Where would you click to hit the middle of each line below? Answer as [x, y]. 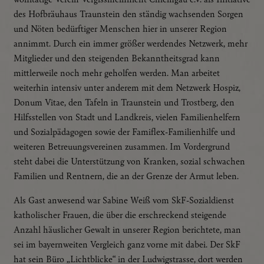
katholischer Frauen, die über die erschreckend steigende [120, 214]
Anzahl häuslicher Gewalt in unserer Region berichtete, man [127, 229]
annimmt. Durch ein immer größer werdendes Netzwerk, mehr [131, 43]
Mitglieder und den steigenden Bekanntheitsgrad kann [117, 58]
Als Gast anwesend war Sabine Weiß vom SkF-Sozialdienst [124, 200]
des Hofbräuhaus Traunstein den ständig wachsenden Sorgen [128, 14]
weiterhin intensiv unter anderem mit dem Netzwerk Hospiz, [127, 87]
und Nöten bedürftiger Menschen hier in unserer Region [120, 28]
